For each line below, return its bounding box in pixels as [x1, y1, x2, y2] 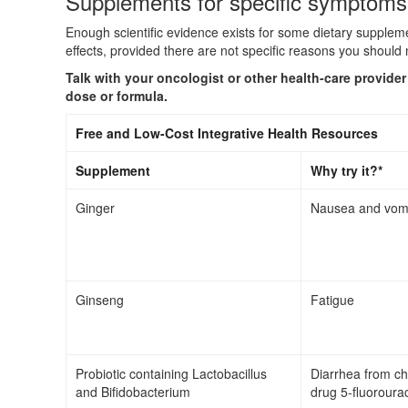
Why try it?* [311, 161, 382, 180]
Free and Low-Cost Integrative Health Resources [76, 124, 378, 143]
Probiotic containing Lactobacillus [76, 364, 267, 383]
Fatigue [311, 291, 354, 310]
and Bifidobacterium [76, 382, 190, 402]
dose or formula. [66, 87, 168, 106]
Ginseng [76, 291, 124, 310]
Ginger [76, 199, 115, 218]
